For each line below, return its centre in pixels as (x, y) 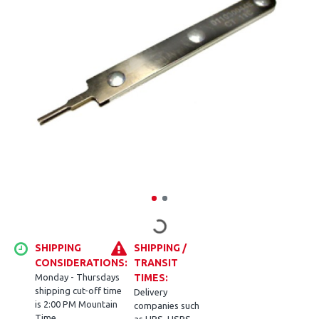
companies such (166, 305)
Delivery (150, 292)
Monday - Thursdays (77, 277)
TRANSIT (156, 263)
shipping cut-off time (78, 291)
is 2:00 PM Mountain (76, 304)
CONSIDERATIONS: (81, 263)
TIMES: (151, 278)
